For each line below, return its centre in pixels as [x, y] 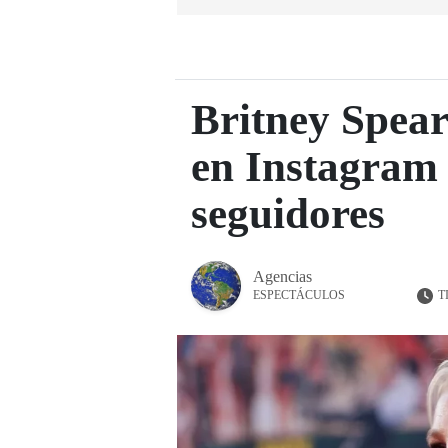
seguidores [288, 214]
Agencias [282, 277]
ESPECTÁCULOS [299, 295]
